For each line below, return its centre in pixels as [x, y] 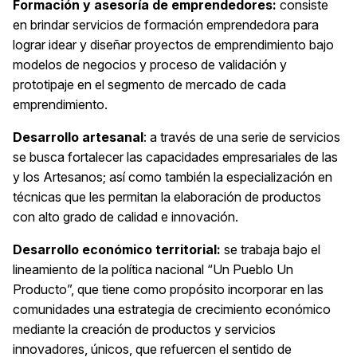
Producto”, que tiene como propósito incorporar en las [168, 290]
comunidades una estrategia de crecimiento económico [172, 310]
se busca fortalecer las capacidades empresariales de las [175, 157]
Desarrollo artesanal [78, 137]
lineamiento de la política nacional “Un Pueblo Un [153, 270]
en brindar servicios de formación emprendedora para [166, 25]
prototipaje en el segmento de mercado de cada [149, 85]
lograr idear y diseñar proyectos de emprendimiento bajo [173, 45]
